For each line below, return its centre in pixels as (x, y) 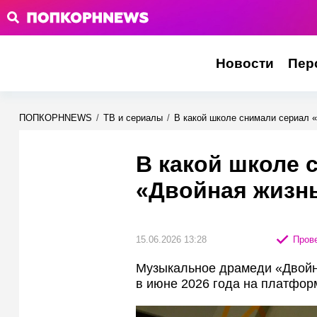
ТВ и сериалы (133, 118)
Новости (244, 63)
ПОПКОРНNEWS (56, 118)
